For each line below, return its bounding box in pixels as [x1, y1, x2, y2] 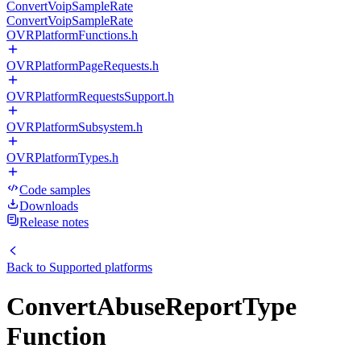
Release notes [19, 215, 89, 229]
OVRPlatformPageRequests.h [6, 59, 159, 73]
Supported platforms [49, 260, 152, 274]
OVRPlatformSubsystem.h [6, 120, 143, 134]
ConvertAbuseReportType [6, 292, 297, 322]
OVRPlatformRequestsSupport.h [6, 89, 174, 103]
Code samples [19, 183, 90, 197]
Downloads [19, 199, 78, 213]
